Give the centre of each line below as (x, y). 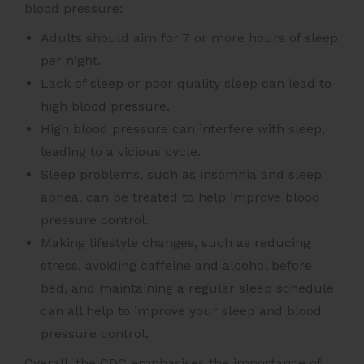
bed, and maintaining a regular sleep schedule (187, 288)
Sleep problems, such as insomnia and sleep (181, 175)
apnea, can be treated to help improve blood (180, 197)
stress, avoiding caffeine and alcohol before (176, 266)
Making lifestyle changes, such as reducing (175, 243)
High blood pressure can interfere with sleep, (183, 129)
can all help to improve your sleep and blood (181, 311)
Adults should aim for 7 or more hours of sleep (189, 38)
